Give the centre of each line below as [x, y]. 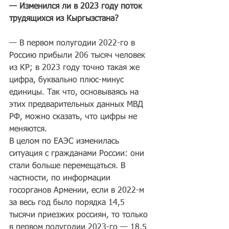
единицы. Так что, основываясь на [75, 93]
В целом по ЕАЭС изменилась [65, 142]
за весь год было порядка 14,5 [68, 203]
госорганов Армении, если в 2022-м [78, 191]
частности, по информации [61, 178]
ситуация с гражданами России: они [78, 154]
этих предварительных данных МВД [77, 105]
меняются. [28, 129]
